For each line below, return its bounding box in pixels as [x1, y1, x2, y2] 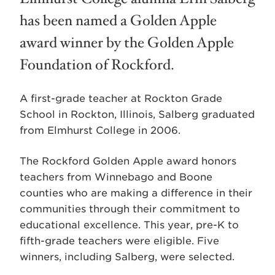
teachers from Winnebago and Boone [20, 171, 212, 183]
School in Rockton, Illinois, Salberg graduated [20, 109, 255, 120]
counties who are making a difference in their [20, 187, 252, 199]
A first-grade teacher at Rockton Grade [20, 93, 222, 104]
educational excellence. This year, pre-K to [20, 219, 239, 231]
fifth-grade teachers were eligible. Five [20, 235, 219, 247]
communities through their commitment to [20, 203, 240, 215]
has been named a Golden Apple [20, 11, 217, 31]
